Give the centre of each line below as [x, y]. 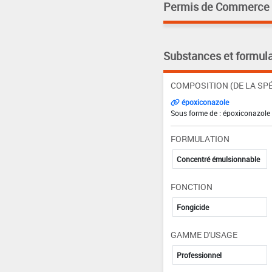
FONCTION [191, 186]
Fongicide [192, 207]
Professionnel [199, 255]
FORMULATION [200, 138]
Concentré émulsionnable [218, 159]
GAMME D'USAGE [204, 234]
